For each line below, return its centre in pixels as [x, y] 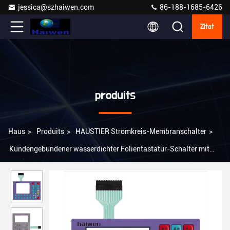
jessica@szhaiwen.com [56, 7]
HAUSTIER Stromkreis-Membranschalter [141, 131]
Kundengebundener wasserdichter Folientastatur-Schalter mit [109, 149]
